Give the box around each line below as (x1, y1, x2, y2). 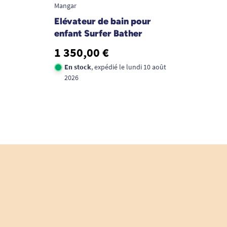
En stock (64, 62, 91, 72)
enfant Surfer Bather (54, 28, 142, 40)
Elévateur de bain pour (54, 16, 151, 27)
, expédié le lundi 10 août (91, 62, 166, 72)
